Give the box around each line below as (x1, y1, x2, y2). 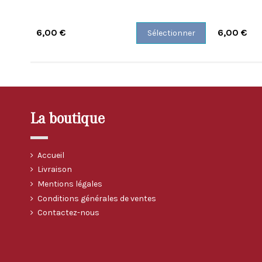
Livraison (37, 164, 72, 175)
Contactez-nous (37, 208, 99, 218)
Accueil (37, 150, 64, 160)
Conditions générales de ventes (37, 193, 156, 204)
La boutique (30, 110, 105, 128)
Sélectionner (147, 28, 195, 39)
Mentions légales (37, 179, 102, 189)
